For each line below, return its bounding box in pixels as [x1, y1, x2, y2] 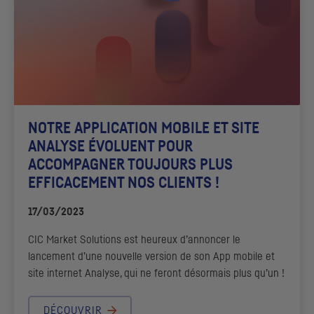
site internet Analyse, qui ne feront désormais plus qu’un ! [28, 267, 285, 279]
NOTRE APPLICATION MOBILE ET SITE [28, 120, 259, 136]
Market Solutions [46, 233, 121, 245]
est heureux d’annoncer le [121, 233, 240, 245]
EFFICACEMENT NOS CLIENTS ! [28, 175, 219, 191]
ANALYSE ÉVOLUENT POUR [28, 138, 193, 154]
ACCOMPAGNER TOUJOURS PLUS [28, 156, 233, 172]
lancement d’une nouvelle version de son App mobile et [28, 250, 275, 262]
